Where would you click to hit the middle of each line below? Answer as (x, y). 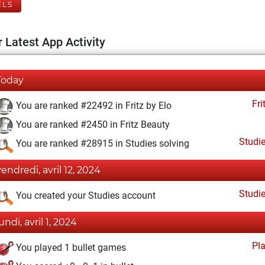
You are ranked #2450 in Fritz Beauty (92, 125)
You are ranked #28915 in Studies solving (101, 144)
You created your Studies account (85, 196)
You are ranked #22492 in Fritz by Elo (93, 106)
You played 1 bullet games (70, 248)
